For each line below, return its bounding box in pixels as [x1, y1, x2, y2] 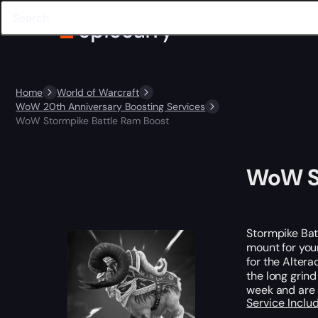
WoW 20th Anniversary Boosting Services [16, 100, 206, 113]
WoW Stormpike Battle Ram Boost [16, 114, 170, 127]
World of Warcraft [57, 86, 140, 99]
